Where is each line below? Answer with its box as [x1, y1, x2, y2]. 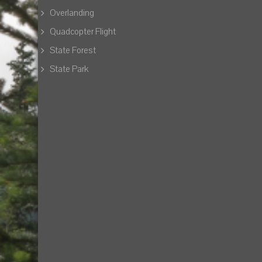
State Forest [50, 44, 96, 56]
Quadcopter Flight [50, 26, 116, 37]
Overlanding [50, 7, 94, 19]
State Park [50, 63, 88, 75]
